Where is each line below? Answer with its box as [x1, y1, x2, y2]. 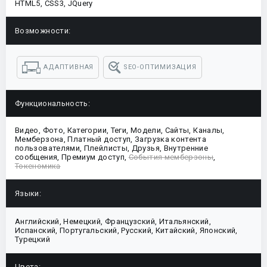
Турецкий [15, 234, 50, 244]
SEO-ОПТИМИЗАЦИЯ [123, 63, 197, 72]
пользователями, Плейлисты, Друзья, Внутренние [15, 143, 209, 153]
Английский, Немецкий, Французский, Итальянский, [15, 216, 211, 226]
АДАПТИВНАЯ [44, 63, 94, 72]
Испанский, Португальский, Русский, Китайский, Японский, [15, 225, 238, 235]
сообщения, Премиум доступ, [15, 152, 129, 162]
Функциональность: [15, 98, 91, 108]
